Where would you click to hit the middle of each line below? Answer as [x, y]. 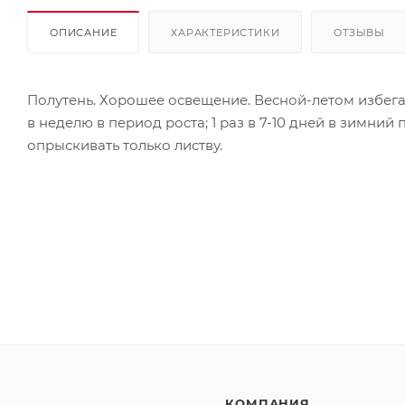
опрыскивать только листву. [125, 145]
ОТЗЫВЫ [360, 32]
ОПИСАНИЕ [84, 32]
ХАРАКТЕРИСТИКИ [226, 32]
